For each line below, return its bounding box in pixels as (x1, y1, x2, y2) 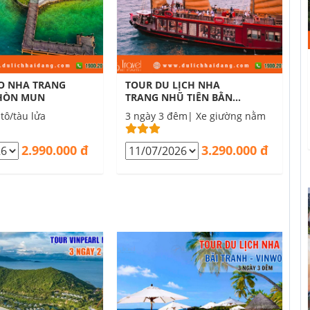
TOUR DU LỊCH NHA (125, 78, 220, 91)
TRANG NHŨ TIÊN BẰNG (125, 91, 239, 104)
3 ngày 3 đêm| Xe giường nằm (125, 109, 266, 122)
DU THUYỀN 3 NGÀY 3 (125, 103, 230, 116)
